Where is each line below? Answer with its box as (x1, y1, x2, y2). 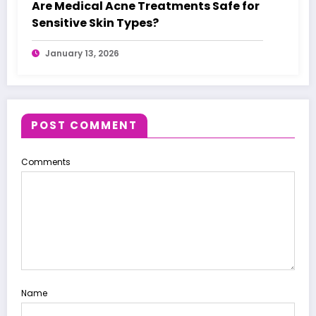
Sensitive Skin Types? (32, 14, 159, 31)
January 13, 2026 (45, 47, 119, 59)
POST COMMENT (31, 117, 138, 133)
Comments (21, 155, 71, 168)
